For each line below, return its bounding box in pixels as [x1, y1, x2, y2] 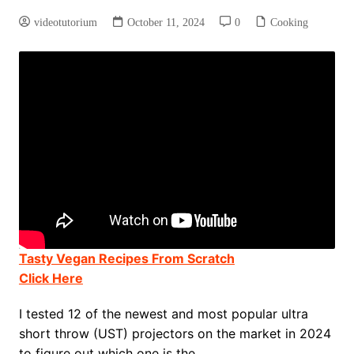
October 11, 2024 [126, 16, 205, 28]
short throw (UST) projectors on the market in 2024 [18, 326, 331, 342]
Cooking [269, 16, 308, 28]
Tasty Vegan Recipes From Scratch [18, 250, 235, 267]
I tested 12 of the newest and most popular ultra [18, 306, 308, 322]
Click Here [18, 270, 83, 287]
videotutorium [33, 16, 97, 28]
